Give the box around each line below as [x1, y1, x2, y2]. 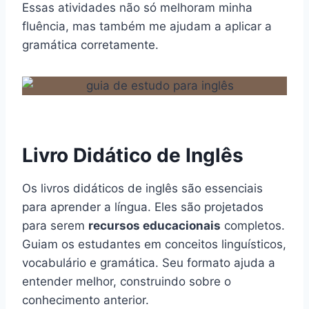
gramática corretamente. [22, 37, 159, 52]
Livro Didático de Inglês [22, 143, 243, 167]
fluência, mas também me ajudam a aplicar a [22, 19, 272, 33]
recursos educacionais [88, 218, 221, 232]
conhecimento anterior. [22, 292, 149, 307]
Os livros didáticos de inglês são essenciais [22, 181, 263, 195]
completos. [221, 218, 285, 232]
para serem [22, 218, 88, 232]
